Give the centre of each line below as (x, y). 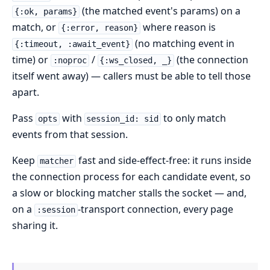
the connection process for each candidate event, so (131, 177)
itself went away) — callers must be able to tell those (131, 76)
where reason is (178, 27)
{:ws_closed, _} (136, 61)
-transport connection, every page (155, 209)
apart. (26, 93)
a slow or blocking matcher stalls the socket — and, (129, 193)
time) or (31, 60)
